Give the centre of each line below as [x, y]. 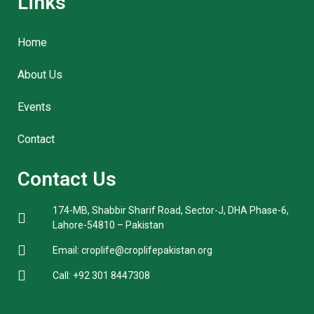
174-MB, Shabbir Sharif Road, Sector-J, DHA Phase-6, [171, 210]
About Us [40, 74]
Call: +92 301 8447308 [101, 275]
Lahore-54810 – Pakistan [108, 225]
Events [34, 107]
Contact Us [67, 179]
